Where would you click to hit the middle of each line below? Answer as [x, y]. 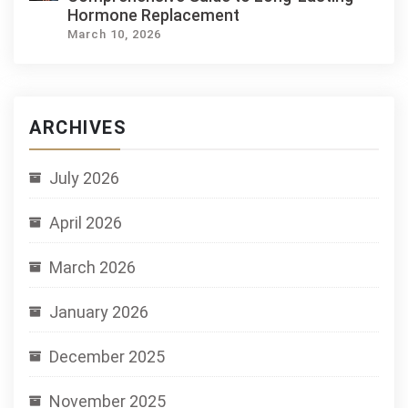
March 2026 [92, 267]
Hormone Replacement [154, 15]
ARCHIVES [78, 127]
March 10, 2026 [115, 34]
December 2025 [107, 357]
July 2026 [84, 178]
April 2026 [86, 223]
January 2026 [99, 312]
